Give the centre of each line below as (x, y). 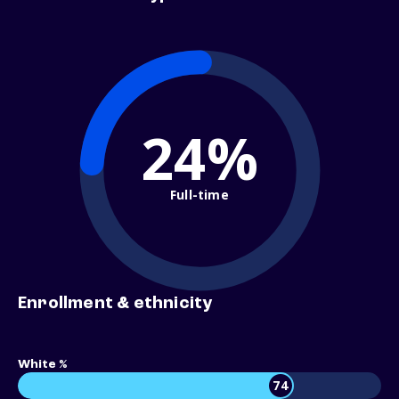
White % (42, 365)
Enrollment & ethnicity (115, 304)
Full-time (199, 194)
